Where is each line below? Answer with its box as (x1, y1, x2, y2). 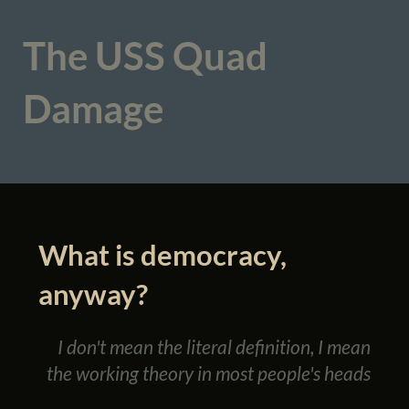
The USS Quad (22, 33, 267, 79)
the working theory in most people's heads (47, 361, 372, 384)
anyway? (37, 276, 148, 311)
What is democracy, (37, 236, 287, 272)
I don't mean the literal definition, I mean (58, 334, 372, 358)
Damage (22, 86, 163, 132)
